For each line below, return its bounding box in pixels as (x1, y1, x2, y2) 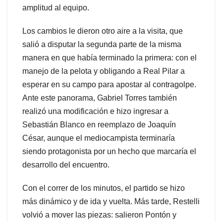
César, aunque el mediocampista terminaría (22, 134, 175, 143)
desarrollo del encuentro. (22, 161, 110, 169)
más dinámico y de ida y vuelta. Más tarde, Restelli (22, 197, 200, 206)
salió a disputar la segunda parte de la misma (22, 40, 181, 49)
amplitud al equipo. (22, 3, 89, 12)
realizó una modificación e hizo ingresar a (22, 107, 168, 116)
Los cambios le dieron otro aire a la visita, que (22, 27, 183, 36)
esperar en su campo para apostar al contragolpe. (22, 80, 196, 89)
